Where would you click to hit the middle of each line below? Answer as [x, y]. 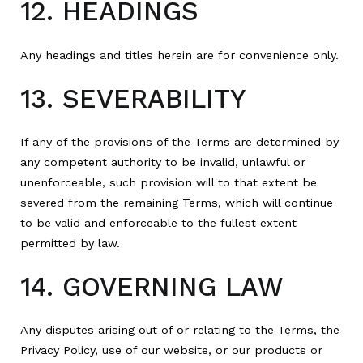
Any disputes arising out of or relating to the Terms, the [180, 330]
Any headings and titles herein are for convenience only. [179, 55]
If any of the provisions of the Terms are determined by [179, 141]
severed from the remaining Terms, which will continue [177, 202]
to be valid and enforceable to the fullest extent [158, 222]
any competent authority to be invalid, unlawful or [163, 162]
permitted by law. [70, 243]
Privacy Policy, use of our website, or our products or [171, 350]
